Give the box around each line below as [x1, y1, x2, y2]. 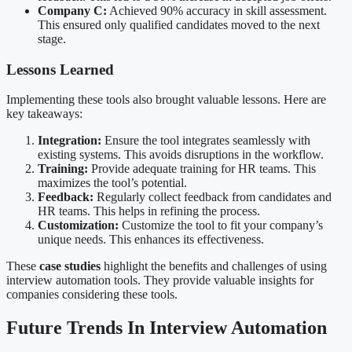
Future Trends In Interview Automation [6, 317, 327, 339]
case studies [39, 259, 101, 273]
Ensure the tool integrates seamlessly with [101, 134, 310, 148]
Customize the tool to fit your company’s [119, 218, 323, 233]
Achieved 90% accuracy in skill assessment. [107, 3, 327, 17]
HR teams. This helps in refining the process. [38, 204, 260, 218]
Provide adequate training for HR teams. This [88, 162, 316, 176]
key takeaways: [6, 107, 82, 121]
